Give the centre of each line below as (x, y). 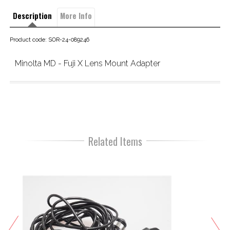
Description (32, 16)
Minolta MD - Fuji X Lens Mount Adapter (87, 64)
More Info (76, 16)
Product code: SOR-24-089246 (49, 40)
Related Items (115, 141)
